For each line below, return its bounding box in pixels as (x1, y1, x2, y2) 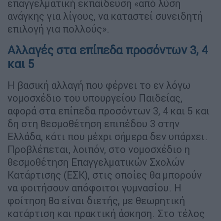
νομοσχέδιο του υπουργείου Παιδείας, (7, 91, 183, 104)
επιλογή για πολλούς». (7, 22, 110, 35)
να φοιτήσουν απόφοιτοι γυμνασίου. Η (7, 181, 182, 194)
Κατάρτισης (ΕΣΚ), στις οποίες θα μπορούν (7, 168, 202, 181)
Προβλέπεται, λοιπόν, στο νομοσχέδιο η (7, 143, 190, 155)
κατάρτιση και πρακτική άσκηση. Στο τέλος (7, 207, 205, 220)
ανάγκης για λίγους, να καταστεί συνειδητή (7, 9, 203, 22)
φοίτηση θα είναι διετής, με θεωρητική (7, 194, 185, 207)
